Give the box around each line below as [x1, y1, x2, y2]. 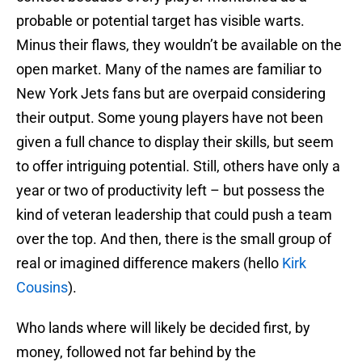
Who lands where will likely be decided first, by [16, 319, 310, 337]
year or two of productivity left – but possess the [16, 182, 325, 200]
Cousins [16, 279, 68, 297]
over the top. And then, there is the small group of [16, 230, 331, 248]
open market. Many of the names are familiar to [16, 61, 322, 78]
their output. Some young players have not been [16, 109, 323, 127]
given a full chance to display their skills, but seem [16, 133, 334, 151]
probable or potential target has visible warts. [16, 12, 305, 30]
